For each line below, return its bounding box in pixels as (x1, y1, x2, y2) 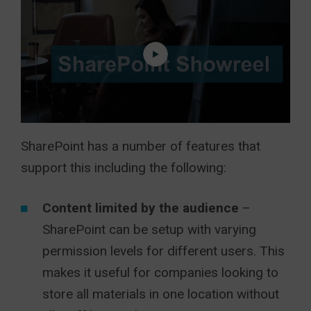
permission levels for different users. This (42, 243, 285, 260)
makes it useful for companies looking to (42, 264, 278, 281)
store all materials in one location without (42, 286, 279, 303)
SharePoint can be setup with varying (42, 221, 256, 238)
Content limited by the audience (42, 200, 242, 217)
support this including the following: (21, 160, 226, 176)
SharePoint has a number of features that (21, 138, 260, 155)
